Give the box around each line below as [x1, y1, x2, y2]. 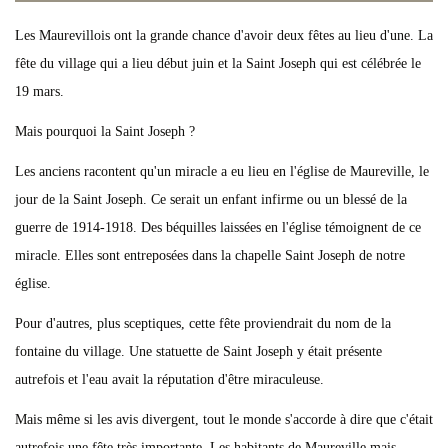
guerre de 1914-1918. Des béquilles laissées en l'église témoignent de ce [15, 220, 421, 235]
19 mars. [15, 84, 64, 99]
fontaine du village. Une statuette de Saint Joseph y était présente [15, 344, 382, 359]
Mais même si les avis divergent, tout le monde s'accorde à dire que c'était [15, 412, 433, 427]
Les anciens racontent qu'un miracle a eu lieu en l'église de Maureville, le [15, 164, 429, 179]
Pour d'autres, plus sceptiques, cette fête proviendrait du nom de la [15, 316, 391, 331]
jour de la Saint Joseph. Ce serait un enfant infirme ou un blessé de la [15, 192, 407, 207]
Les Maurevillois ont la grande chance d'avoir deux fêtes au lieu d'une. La [15, 28, 433, 43]
